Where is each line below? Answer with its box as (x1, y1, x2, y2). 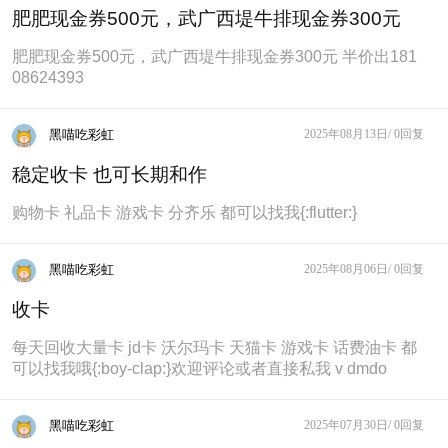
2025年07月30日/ (304, 418, 392, 433)
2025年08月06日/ (304, 262, 392, 277)
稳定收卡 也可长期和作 (11, 164, 207, 186)
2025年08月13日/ (304, 127, 392, 142)
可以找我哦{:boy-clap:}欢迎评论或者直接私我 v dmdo (11, 360, 387, 378)
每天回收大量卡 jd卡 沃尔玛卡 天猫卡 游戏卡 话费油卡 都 (11, 339, 417, 357)
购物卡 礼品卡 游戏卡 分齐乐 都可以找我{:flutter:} (11, 204, 357, 222)
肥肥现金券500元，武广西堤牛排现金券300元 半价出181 (11, 48, 417, 66)
